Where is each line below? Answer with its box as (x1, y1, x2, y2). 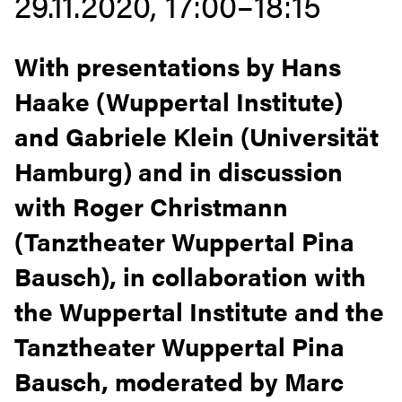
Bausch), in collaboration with (14, 258, 366, 293)
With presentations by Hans (14, 48, 341, 83)
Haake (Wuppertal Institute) (14, 83, 343, 118)
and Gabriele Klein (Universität (14, 118, 379, 153)
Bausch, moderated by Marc (14, 363, 344, 398)
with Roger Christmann (14, 188, 288, 223)
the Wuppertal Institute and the (14, 293, 384, 328)
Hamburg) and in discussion (14, 153, 343, 188)
